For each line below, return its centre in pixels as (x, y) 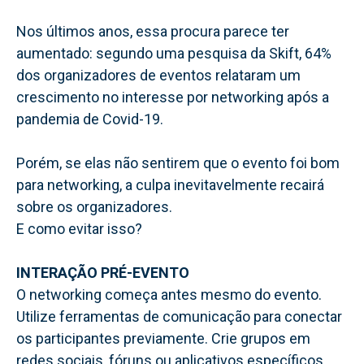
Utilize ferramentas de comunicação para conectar (179, 316)
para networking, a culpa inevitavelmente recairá (170, 184)
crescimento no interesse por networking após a (173, 97)
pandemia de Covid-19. (90, 119)
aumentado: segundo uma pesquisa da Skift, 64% (174, 53)
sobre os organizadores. (94, 206)
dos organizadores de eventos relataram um (158, 75)
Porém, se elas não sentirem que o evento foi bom (178, 162)
